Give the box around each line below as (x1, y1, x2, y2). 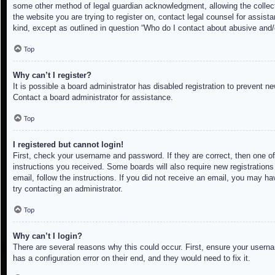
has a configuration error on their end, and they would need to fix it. (13, 253, 250, 263)
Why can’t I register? (13, 71, 91, 80)
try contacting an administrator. (13, 184, 123, 193)
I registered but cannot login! (13, 139, 123, 149)
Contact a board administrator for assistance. (13, 93, 173, 103)
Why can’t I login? (13, 231, 82, 241)
